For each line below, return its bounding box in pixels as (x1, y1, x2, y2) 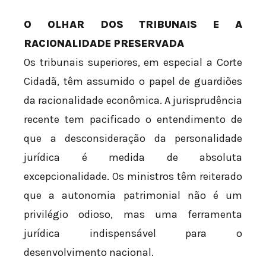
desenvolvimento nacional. (24, 246, 154, 259)
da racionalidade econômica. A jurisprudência (24, 94, 242, 107)
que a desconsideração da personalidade (24, 132, 242, 145)
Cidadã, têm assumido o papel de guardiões (24, 75, 242, 88)
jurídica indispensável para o (24, 227, 242, 240)
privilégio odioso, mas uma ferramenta (24, 208, 242, 221)
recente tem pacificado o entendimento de (24, 113, 242, 126)
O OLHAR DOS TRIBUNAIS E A (24, 18, 242, 31)
